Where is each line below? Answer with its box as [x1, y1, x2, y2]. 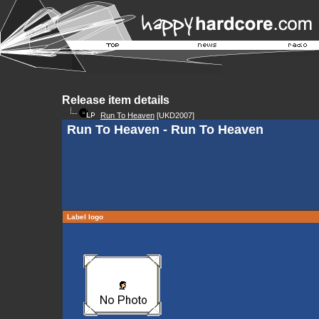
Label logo [65, 213, 105, 221]
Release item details [62, 94, 169, 106]
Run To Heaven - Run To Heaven [67, 122, 263, 137]
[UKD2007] [155, 111, 194, 120]
